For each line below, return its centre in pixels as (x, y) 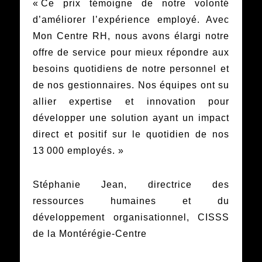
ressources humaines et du (131, 201)
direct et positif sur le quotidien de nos (131, 135)
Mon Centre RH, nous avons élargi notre (131, 36)
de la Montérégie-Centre (89, 234)
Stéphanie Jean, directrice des (131, 185)
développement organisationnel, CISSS (131, 218)
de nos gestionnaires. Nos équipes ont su (131, 85)
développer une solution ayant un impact (131, 118)
